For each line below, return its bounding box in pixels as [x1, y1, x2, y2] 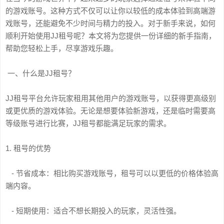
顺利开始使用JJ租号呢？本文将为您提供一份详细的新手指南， [5, 31, 216, 40]
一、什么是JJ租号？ [5, 69, 75, 77]
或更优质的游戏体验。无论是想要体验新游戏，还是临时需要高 [5, 106, 215, 115]
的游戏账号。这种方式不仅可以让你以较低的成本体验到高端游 [5, 6, 215, 15]
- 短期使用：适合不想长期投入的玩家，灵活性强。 [5, 206, 181, 215]
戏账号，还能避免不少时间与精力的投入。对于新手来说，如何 [5, 19, 215, 27]
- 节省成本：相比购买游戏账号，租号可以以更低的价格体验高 [5, 169, 218, 177]
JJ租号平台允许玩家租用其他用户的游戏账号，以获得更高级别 [5, 94, 216, 102]
